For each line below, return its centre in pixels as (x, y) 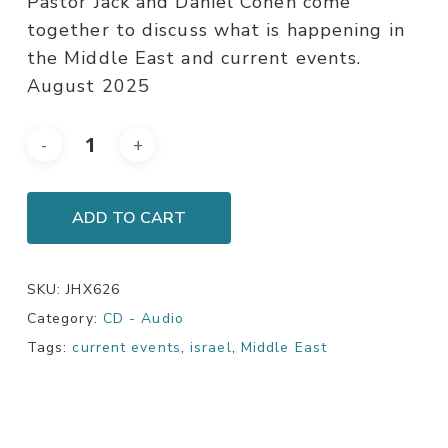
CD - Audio (143, 319)
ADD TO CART (128, 218)
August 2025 (88, 86)
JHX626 (93, 290)
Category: (64, 319)
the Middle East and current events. (194, 58)
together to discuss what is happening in (215, 30)
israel (211, 348)
